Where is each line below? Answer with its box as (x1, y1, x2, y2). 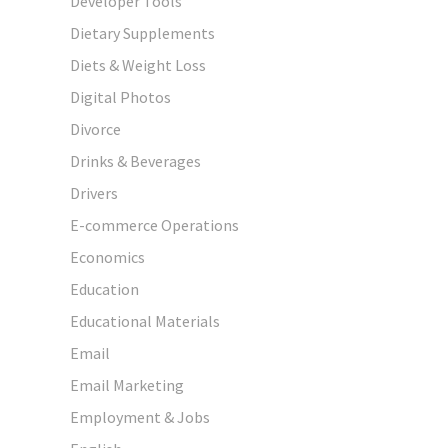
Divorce (70, 118, 121, 139)
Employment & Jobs (70, 406, 210, 427)
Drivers (70, 182, 118, 203)
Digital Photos (70, 86, 171, 107)
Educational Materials (70, 310, 220, 331)
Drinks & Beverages (70, 150, 201, 171)
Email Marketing (70, 374, 184, 395)
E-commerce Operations (70, 214, 239, 235)
